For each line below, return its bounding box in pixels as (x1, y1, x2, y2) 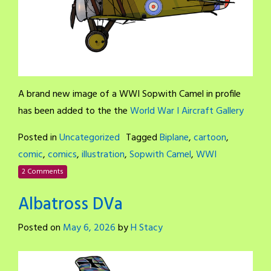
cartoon (194, 130, 226, 146)
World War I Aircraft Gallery (130, 103, 244, 120)
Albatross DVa (18, 191, 123, 219)
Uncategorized (59, 130, 120, 146)
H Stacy (131, 220, 163, 237)
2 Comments (22, 166, 64, 178)
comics (48, 147, 77, 163)
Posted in (18, 130, 59, 146)
